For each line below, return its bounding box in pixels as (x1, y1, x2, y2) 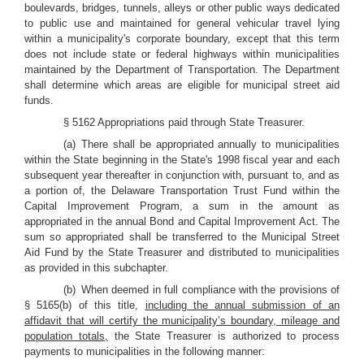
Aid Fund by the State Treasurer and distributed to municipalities (24, 246, 340, 258)
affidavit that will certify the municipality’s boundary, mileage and (24, 314, 340, 327)
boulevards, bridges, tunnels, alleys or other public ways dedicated (24, 2, 340, 14)
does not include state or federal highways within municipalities (24, 48, 340, 60)
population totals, (24, 330, 108, 342)
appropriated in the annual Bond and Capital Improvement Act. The (24, 215, 340, 227)
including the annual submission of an (145, 299, 340, 311)
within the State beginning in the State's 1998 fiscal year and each (24, 154, 340, 166)
